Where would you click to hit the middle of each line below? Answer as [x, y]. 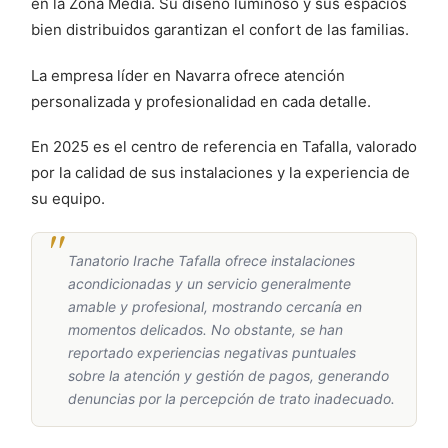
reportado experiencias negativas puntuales [212, 352]
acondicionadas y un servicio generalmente [209, 283]
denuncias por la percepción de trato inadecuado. [231, 398]
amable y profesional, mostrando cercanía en [215, 306]
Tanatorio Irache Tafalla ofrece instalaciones [211, 260]
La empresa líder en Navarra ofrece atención [188, 75]
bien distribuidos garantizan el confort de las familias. [220, 30]
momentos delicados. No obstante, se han [205, 329]
